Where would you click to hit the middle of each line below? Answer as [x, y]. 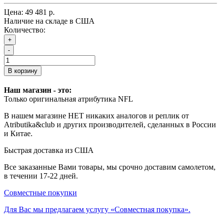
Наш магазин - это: [38, 90]
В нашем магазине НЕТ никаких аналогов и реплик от [96, 115]
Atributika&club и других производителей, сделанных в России [110, 124]
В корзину [23, 71]
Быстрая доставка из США [49, 150]
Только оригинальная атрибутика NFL [69, 99]
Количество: [25, 30]
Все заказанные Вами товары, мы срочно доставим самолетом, [110, 167]
